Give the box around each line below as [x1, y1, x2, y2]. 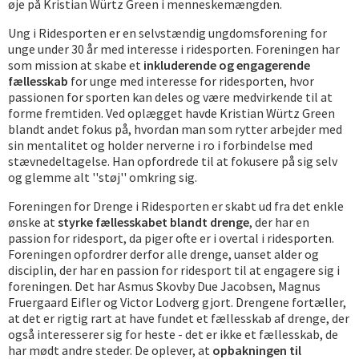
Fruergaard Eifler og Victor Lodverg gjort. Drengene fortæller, [8, 294, 346, 310]
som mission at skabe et [8, 57, 143, 73]
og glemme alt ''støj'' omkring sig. [8, 169, 197, 185]
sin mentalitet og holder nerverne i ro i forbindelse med [8, 137, 313, 153]
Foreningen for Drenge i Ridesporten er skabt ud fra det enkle [8, 198, 344, 214]
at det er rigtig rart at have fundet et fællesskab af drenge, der [8, 310, 349, 326]
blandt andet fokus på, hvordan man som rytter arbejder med [8, 121, 342, 137]
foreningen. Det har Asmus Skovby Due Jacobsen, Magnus [8, 278, 321, 294]
